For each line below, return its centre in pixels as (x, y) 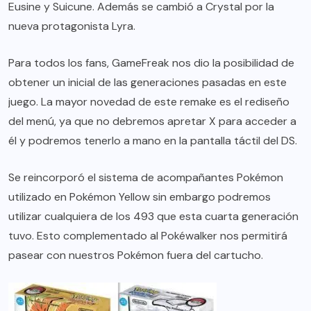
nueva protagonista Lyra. (72, 26)
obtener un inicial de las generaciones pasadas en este (148, 83)
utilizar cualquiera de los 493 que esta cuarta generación (153, 217)
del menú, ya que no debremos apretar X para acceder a (152, 121)
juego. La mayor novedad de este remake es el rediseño (149, 102)
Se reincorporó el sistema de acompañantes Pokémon (146, 178)
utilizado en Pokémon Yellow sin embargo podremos (140, 197)
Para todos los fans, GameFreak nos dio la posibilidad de (151, 63)
